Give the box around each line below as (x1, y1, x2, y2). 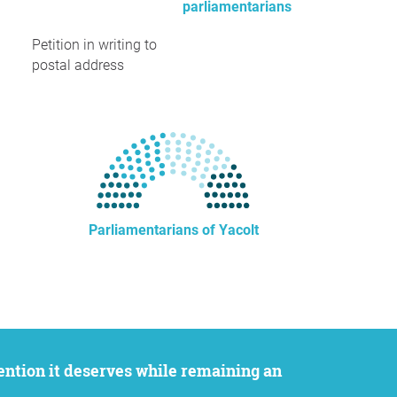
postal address (32, 57, 124, 74)
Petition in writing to (32, 36, 157, 53)
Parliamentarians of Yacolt (89, 222, 259, 238)
